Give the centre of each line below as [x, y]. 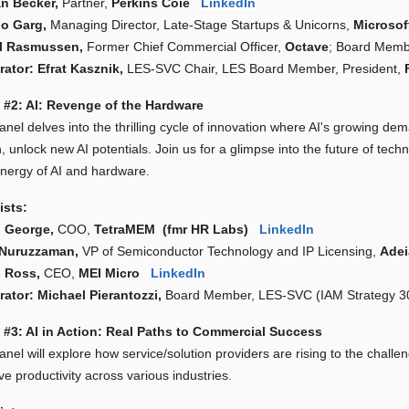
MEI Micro [115, 273]
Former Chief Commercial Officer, [186, 47]
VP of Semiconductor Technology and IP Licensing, [231, 252]
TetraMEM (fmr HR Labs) [177, 230]
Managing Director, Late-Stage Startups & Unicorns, [202, 25]
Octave [307, 47]
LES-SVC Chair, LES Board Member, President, [266, 69]
